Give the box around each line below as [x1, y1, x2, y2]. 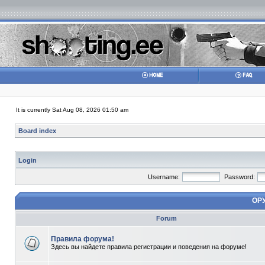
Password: [224, 173, 255, 180]
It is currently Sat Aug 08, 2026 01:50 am [16, 106, 128, 113]
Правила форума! [51, 235, 114, 243]
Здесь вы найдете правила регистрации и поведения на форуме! [51, 243, 247, 250]
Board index [18, 127, 56, 134]
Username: [148, 173, 180, 180]
